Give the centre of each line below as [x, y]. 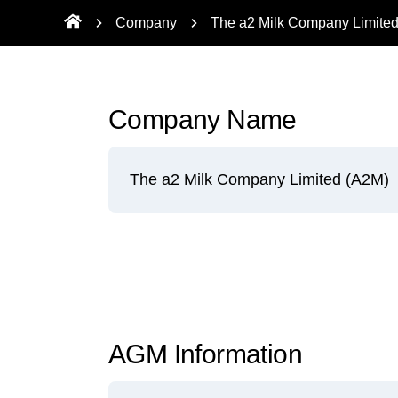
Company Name [203, 119]
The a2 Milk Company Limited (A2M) [259, 179]
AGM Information [205, 354]
